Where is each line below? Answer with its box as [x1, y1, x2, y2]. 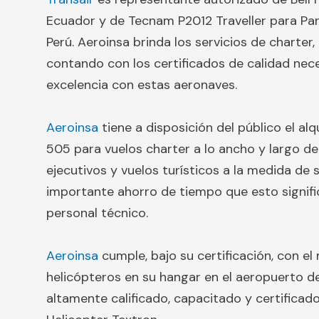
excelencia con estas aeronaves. [46, 75, 237, 93]
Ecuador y [46, 11, 106, 29]
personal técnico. [46, 204, 148, 221]
